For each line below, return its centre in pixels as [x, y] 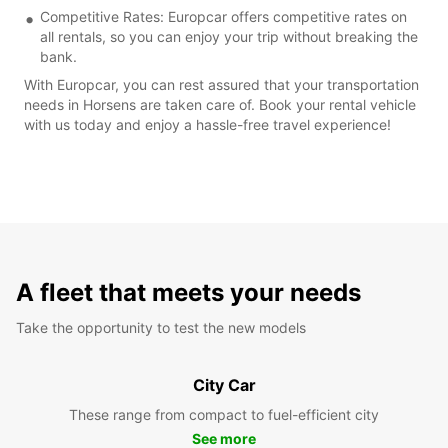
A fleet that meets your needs [188, 292]
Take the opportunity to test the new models [161, 327]
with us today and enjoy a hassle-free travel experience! [207, 124]
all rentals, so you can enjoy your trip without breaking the [229, 36]
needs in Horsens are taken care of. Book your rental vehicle [220, 104]
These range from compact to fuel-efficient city [224, 414]
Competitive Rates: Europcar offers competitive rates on [223, 16]
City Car [224, 384]
